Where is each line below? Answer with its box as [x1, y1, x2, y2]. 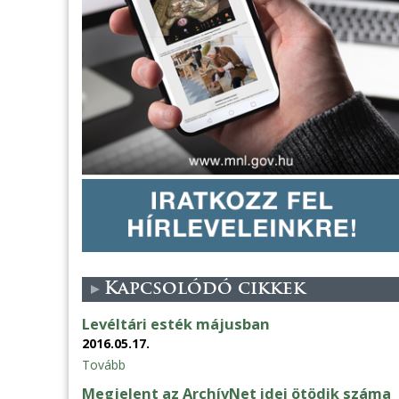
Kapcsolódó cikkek [104, 280, 305, 298]
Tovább [82, 355, 126, 373]
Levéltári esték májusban [82, 313, 270, 334]
